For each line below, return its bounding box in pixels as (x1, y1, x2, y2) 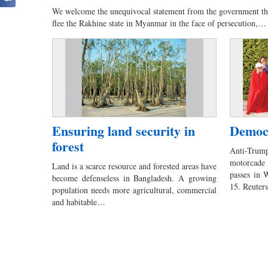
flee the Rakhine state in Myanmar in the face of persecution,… (52, 17, 266, 29)
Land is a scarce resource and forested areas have (52, 160, 217, 172)
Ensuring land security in (52, 121, 195, 141)
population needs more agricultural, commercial (52, 184, 217, 196)
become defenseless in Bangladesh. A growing (52, 172, 217, 184)
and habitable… (52, 196, 105, 208)
